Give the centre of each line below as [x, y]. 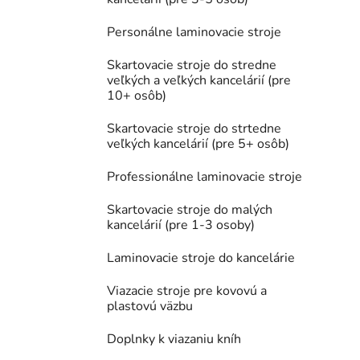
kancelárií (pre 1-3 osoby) [181, 225]
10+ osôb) [137, 96]
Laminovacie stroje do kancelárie [201, 258]
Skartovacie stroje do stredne [192, 65]
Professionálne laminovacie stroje [205, 177]
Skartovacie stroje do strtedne [194, 129]
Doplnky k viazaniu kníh [174, 340]
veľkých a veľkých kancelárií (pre [199, 81]
